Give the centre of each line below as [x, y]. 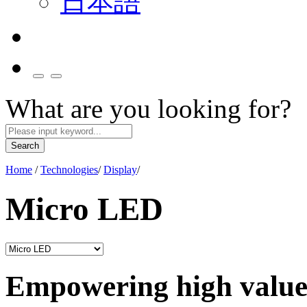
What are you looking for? [148, 109]
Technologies [69, 170]
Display [120, 170]
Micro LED [84, 209]
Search [25, 146]
